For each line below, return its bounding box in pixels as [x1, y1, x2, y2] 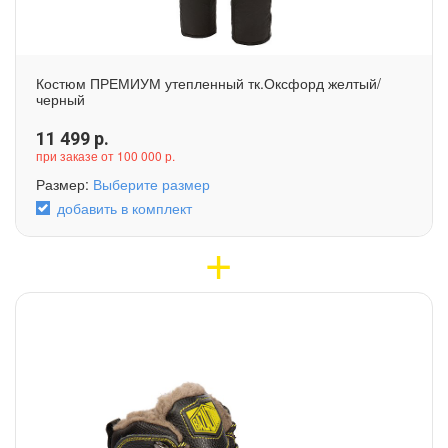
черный [36, 88, 85, 109]
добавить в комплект [57, 197, 192, 218]
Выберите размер [93, 173, 210, 194]
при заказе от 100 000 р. [36, 146, 175, 164]
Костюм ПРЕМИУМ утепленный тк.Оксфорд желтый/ [36, 72, 381, 93]
